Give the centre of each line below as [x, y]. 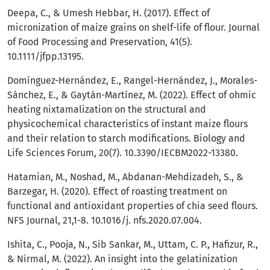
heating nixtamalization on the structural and [107, 110]
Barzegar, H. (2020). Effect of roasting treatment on [117, 192]
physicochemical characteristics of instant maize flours [127, 124]
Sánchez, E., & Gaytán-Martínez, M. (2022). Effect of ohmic [132, 95]
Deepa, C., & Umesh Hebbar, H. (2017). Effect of [108, 13]
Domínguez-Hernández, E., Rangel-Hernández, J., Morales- [132, 81]
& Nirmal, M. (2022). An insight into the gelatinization [122, 259]
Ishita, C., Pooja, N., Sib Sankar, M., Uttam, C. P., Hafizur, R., [133, 245]
